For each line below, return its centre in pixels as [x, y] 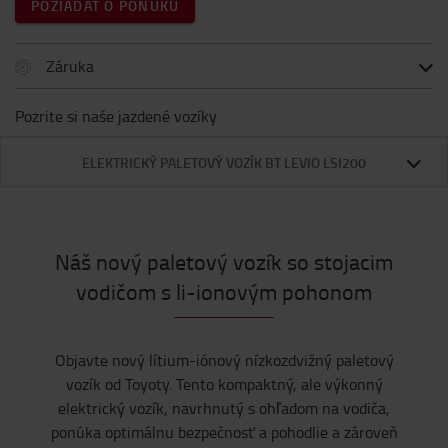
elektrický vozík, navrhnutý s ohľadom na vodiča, [224, 408]
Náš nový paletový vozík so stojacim [224, 261]
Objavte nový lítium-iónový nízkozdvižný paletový [224, 360]
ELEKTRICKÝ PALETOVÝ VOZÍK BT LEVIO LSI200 [224, 162]
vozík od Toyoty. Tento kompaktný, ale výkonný [224, 384]
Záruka [70, 66]
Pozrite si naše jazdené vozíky [116, 116]
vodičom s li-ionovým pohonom [224, 291]
